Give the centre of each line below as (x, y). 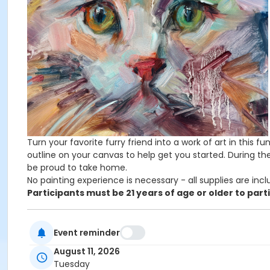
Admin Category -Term (72, 245)
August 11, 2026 (87, 252)
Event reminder (87, 232)
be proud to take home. (77, 168)
